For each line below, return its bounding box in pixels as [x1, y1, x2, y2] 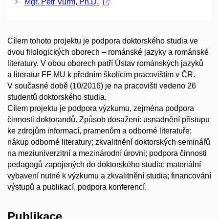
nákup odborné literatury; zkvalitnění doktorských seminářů [7, 138, 210, 147]
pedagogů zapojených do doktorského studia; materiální [7, 160, 201, 169]
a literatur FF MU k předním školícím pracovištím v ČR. [7, 70, 195, 79]
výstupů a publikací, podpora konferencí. [7, 183, 147, 192]
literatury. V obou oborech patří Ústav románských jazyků [7, 59, 203, 68]
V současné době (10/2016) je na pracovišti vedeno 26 [7, 82, 196, 90]
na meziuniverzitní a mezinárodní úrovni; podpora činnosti [7, 149, 207, 158]
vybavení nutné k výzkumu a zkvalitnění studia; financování [7, 172, 211, 180]
